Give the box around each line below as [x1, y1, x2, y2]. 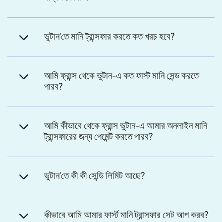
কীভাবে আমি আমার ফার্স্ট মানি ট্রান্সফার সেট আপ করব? [44, 210, 209, 220]
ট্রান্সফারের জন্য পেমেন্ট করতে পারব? [44, 132, 153, 142]
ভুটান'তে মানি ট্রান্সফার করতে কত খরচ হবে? [44, 32, 175, 42]
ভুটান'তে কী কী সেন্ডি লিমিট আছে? [44, 171, 145, 181]
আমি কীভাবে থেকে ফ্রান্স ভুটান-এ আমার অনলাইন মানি [44, 121, 207, 131]
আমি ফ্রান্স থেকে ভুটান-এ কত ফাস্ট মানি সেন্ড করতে [44, 71, 199, 81]
